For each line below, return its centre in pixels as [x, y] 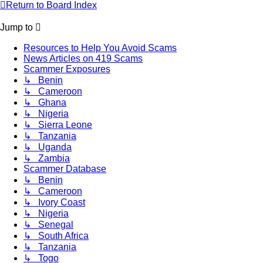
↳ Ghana [45, 103]
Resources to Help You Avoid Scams [100, 48]
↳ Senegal [48, 225]
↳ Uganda [48, 147]
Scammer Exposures [67, 69]
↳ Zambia [47, 159]
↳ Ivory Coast [54, 203]
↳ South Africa [56, 236]
